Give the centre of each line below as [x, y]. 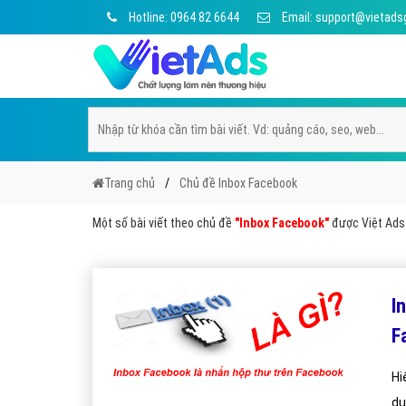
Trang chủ [130, 183]
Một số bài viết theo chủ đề [164, 223]
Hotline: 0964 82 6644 [183, 17]
